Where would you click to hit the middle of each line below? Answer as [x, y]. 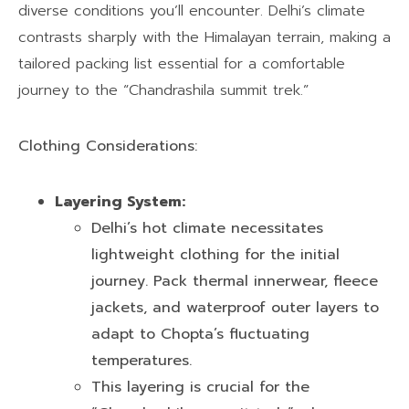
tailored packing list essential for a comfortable [182, 63]
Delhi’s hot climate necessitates [207, 228]
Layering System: [120, 201]
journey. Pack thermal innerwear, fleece [235, 281]
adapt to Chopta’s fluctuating [200, 334]
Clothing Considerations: [108, 146]
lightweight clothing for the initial [215, 254]
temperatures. [142, 360]
